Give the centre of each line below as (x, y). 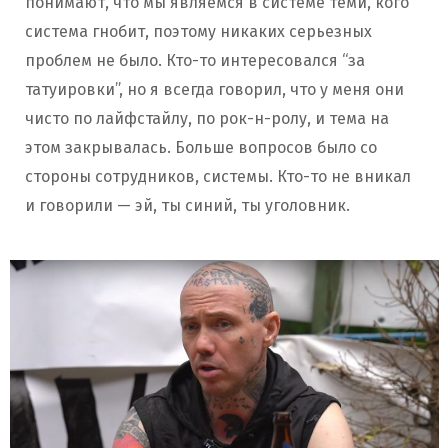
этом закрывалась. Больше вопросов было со (201, 148)
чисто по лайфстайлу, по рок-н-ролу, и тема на (207, 119)
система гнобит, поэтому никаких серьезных (198, 32)
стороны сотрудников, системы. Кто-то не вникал (218, 177)
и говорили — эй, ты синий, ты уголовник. (189, 206)
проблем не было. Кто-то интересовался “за (195, 61)
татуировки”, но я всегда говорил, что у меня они (214, 90)
